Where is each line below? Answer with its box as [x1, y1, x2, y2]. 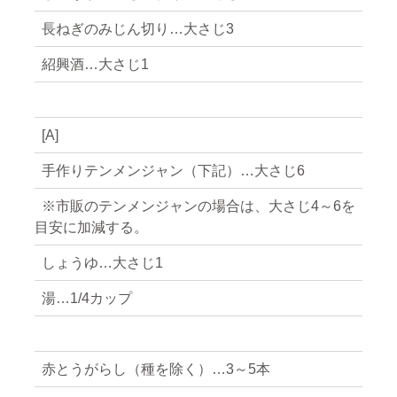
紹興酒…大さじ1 [41, 56, 149, 72]
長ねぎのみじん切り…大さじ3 [41, 20, 234, 36]
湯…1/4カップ [41, 290, 132, 306]
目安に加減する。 [34, 219, 148, 235]
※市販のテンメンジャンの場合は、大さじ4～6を [41, 198, 355, 214]
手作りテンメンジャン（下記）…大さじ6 [41, 162, 305, 178]
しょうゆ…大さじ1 [41, 254, 163, 270]
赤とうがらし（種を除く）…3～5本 [41, 361, 270, 377]
